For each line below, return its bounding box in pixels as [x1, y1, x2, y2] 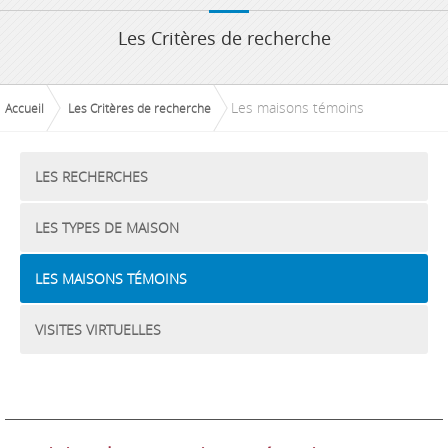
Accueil [5, 100, 44, 116]
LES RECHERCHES [35, 167, 148, 186]
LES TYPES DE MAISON [35, 218, 179, 237]
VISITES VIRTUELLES [35, 320, 161, 339]
